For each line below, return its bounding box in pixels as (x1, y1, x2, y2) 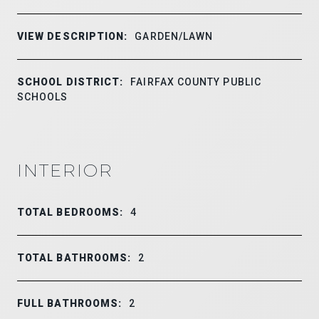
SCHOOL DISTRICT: (17, 75, 124, 88)
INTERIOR (17, 159, 113, 181)
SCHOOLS (17, 90, 68, 103)
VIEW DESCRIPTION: (17, 30, 128, 42)
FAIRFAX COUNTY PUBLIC (130, 75, 261, 88)
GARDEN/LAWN (135, 30, 214, 42)
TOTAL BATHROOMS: (17, 251, 132, 263)
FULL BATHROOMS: (17, 297, 122, 309)
